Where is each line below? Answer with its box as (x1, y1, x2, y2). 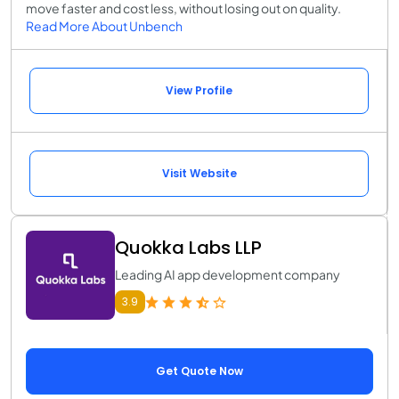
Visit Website (161, 166, 237, 182)
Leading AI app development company (115, 266, 340, 283)
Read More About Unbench (26, 18, 183, 35)
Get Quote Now (156, 363, 243, 379)
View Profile (166, 83, 232, 99)
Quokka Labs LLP (115, 235, 262, 261)
